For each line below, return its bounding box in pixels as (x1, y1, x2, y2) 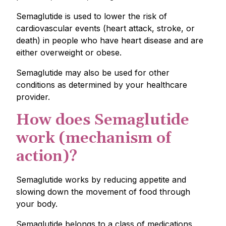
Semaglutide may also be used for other (16, 68, 169, 78)
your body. (16, 199, 58, 209)
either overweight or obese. (16, 47, 122, 58)
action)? (16, 147, 77, 166)
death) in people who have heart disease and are (16, 35, 203, 45)
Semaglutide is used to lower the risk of (16, 11, 167, 21)
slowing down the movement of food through (16, 187, 190, 197)
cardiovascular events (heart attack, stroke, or (16, 23, 195, 33)
